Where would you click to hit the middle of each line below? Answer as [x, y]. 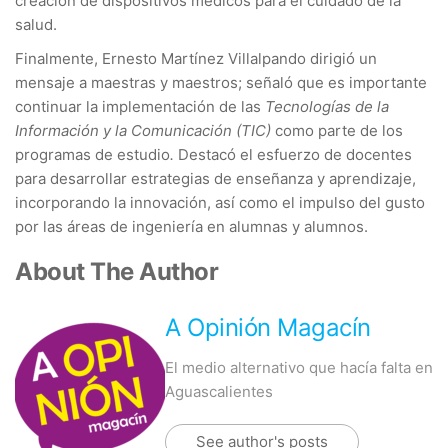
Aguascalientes [219, 391]
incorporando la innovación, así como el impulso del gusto [220, 202]
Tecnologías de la [327, 106]
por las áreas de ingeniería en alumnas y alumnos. [191, 226]
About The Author [117, 271]
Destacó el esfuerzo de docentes [295, 154]
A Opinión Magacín [268, 327]
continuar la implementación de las [140, 106]
